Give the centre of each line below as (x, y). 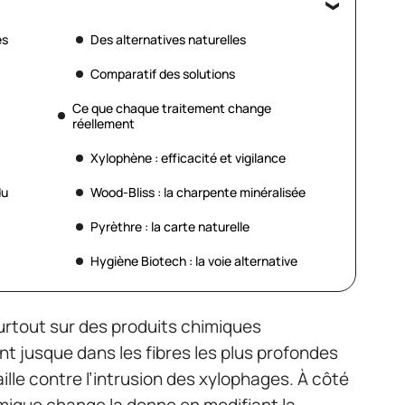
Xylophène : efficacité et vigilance (188, 158)
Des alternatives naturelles (168, 39)
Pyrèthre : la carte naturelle (170, 226)
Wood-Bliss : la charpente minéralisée (198, 192)
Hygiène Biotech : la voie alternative (194, 261)
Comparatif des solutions (163, 74)
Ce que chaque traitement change (172, 108)
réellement (104, 123)
